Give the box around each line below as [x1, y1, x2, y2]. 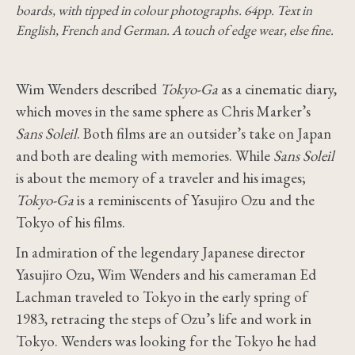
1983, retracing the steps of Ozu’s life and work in [16, 309, 311, 329]
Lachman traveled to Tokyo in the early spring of [16, 287, 307, 307]
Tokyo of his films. [16, 212, 125, 232]
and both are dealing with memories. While [16, 146, 273, 166]
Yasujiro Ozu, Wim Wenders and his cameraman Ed [16, 265, 316, 284]
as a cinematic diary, [218, 79, 337, 99]
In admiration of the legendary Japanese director [16, 242, 305, 262]
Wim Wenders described [16, 79, 160, 99]
